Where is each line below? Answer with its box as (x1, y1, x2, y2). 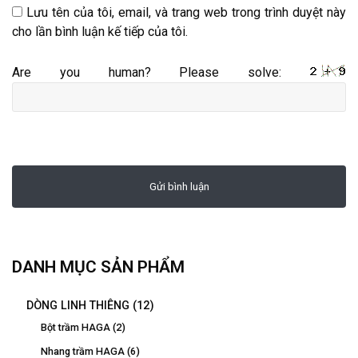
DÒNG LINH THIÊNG (26, 298, 129, 312)
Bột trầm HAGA (41, 320, 110, 333)
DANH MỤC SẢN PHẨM (12, 257, 185, 276)
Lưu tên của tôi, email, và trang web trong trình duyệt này (26, 4, 346, 20)
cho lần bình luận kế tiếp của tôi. (12, 23, 188, 39)
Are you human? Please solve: (12, 64, 310, 80)
